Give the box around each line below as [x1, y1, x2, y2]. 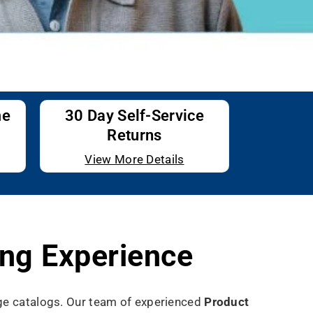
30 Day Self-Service [65, 106, 204, 124]
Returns [107, 126, 162, 144]
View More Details [85, 152, 184, 166]
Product [204, 294, 249, 309]
